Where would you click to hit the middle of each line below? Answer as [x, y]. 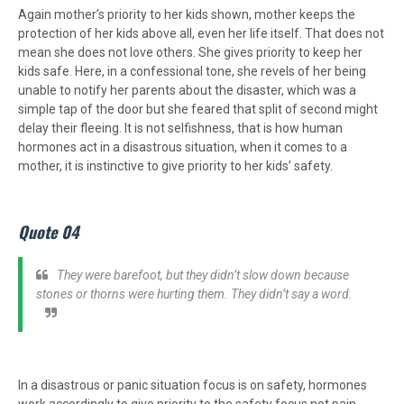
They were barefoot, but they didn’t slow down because [203, 275]
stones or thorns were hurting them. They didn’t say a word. [194, 294]
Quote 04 [48, 232]
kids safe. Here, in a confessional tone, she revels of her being [192, 72]
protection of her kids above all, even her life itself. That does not [201, 34]
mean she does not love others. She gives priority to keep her [190, 53]
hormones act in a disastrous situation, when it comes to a [183, 147]
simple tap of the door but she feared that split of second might [198, 110]
